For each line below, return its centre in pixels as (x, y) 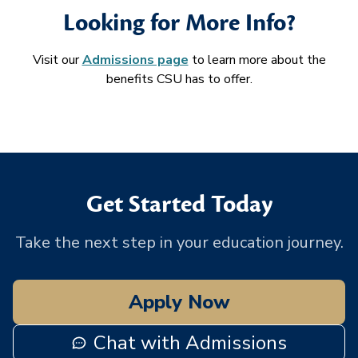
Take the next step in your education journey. (179, 243)
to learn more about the (257, 60)
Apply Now (179, 302)
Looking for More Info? (179, 23)
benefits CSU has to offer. (179, 79)
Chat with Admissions (190, 343)
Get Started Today (179, 205)
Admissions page (135, 60)
